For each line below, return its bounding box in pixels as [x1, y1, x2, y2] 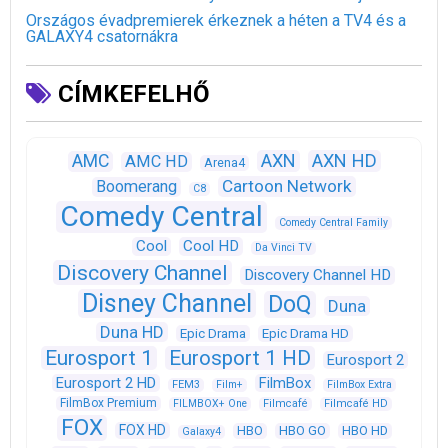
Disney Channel [82, 288, 252, 318]
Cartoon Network [222, 175, 352, 196]
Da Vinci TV [255, 240, 312, 254]
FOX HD [118, 421, 166, 438]
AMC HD [124, 151, 188, 171]
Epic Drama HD [261, 325, 349, 341]
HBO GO [278, 422, 326, 438]
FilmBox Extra [327, 377, 392, 391]
